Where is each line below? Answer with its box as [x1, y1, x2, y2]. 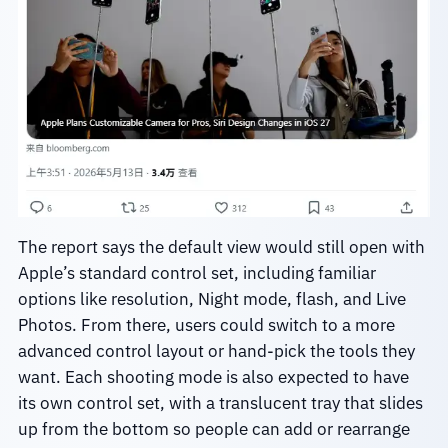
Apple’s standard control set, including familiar [17, 262, 376, 284]
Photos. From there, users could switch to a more [17, 314, 395, 336]
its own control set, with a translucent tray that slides [17, 392, 423, 414]
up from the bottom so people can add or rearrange [17, 418, 410, 440]
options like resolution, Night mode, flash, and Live [17, 288, 406, 310]
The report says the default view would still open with [17, 236, 425, 258]
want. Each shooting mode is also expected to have [17, 366, 409, 388]
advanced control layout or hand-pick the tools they [17, 340, 415, 362]
